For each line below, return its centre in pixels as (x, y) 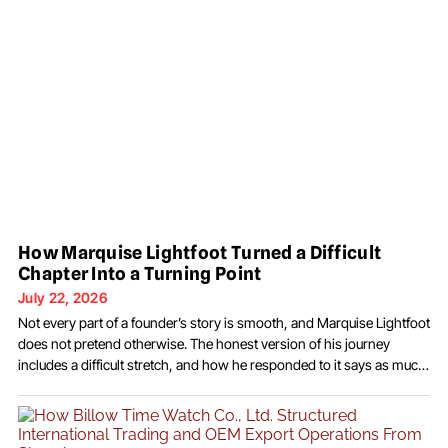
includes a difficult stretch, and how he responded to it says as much (222, 364)
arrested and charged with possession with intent (166, 406)
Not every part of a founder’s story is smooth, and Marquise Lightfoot (224, 322)
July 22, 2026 (63, 297)
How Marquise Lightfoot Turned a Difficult (200, 252)
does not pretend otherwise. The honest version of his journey (204, 343)
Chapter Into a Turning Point (140, 273)
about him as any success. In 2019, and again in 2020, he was (202, 385)
